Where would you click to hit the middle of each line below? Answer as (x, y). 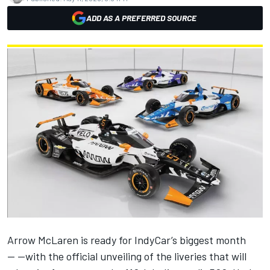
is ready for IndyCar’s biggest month (162, 240)
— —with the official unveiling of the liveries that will (127, 256)
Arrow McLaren (43, 240)
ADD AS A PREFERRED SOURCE (141, 18)
